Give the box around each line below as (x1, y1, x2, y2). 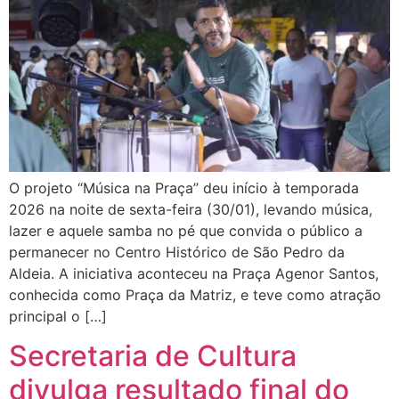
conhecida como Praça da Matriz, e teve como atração (9, 285, 381, 304)
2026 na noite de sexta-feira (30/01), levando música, (9, 199, 372, 218)
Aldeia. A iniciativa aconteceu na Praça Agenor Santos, (9, 264, 379, 282)
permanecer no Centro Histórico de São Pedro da (9, 242, 345, 261)
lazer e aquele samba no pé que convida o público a (9, 221, 362, 240)
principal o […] (9, 306, 107, 325)
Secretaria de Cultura (9, 338, 297, 374)
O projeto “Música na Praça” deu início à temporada (9, 178, 359, 197)
